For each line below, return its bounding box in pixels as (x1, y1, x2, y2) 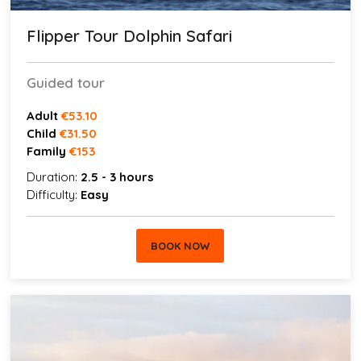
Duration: (27, 168, 81, 185)
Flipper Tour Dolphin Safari (27, 25, 233, 46)
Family (27, 143, 67, 159)
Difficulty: (27, 186, 81, 202)
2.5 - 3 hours (81, 168, 155, 185)
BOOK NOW (151, 239, 210, 252)
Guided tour (27, 73, 106, 91)
